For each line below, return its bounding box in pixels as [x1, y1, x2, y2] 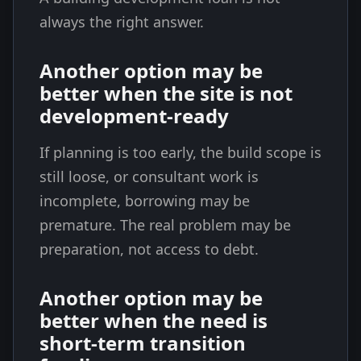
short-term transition [39, 330, 246, 356]
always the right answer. [39, 12, 204, 31]
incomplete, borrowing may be [39, 191, 250, 210]
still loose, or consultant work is [39, 167, 259, 186]
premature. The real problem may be [39, 215, 291, 234]
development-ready [39, 102, 229, 129]
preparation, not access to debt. [39, 239, 259, 259]
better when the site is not [39, 80, 293, 106]
